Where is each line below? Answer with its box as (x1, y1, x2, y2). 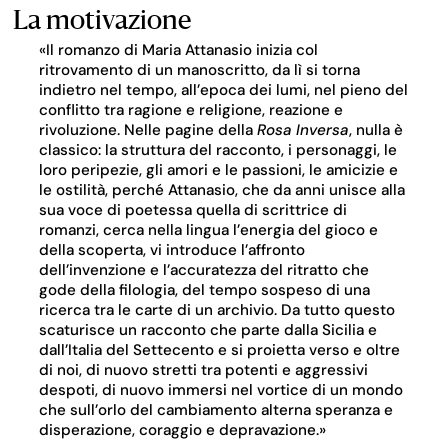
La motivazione (13, 9, 192, 35)
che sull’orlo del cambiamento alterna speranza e (38, 400, 393, 421)
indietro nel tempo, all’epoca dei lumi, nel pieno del (38, 80, 408, 101)
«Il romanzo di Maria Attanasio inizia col (38, 40, 318, 61)
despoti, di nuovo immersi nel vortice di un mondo (38, 380, 403, 401)
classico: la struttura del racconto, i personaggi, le (38, 140, 397, 161)
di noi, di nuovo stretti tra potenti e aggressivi (38, 360, 368, 381)
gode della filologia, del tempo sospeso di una (38, 280, 370, 301)
